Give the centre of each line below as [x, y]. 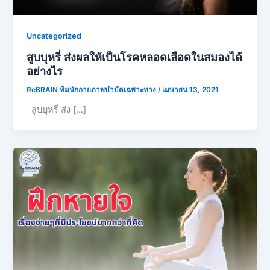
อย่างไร [45, 71]
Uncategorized [54, 36]
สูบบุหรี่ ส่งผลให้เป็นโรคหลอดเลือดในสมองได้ [135, 57]
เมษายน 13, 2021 [191, 89]
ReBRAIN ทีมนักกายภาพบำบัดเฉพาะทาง [93, 89]
